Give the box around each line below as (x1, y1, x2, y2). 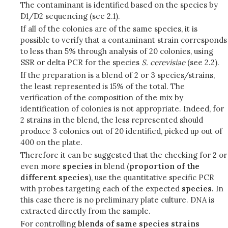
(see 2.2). (185, 58, 219, 67)
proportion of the (129, 161, 199, 171)
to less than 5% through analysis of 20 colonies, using (20, 46, 213, 56)
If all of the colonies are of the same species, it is (20, 24, 197, 34)
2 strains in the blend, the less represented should (20, 115, 203, 125)
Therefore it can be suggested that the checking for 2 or (20, 150, 227, 160)
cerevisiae (150, 58, 185, 67)
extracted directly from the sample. (20, 206, 153, 216)
